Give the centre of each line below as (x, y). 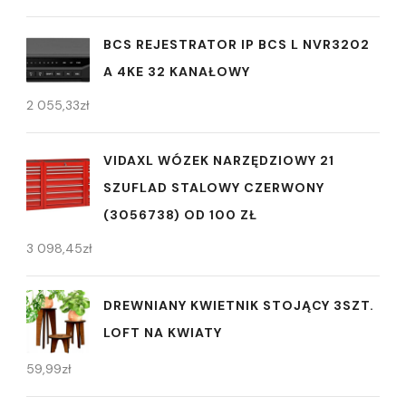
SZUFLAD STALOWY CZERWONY (214, 187)
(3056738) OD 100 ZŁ (180, 214)
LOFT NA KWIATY (163, 333)
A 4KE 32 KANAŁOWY (177, 71)
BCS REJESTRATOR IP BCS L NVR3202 (237, 44)
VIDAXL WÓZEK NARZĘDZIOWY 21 (219, 160)
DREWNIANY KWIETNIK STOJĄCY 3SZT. (239, 306)
